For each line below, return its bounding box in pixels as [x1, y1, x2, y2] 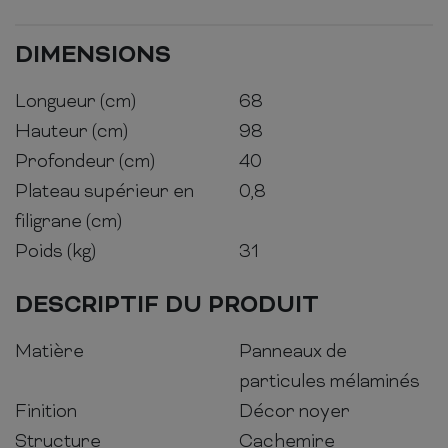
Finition [15, 400, 77, 424]
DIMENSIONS [15, 41, 171, 71]
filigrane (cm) [15, 210, 122, 234]
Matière [15, 340, 84, 364]
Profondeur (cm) [15, 150, 155, 174]
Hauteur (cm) [15, 120, 128, 144]
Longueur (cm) [15, 90, 136, 114]
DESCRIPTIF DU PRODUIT [15, 291, 319, 321]
